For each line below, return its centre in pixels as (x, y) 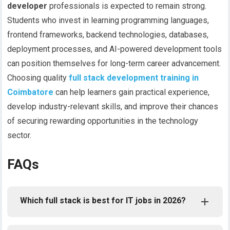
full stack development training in (134, 78)
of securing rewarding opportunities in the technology (103, 121)
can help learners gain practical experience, (133, 92)
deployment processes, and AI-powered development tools (115, 49)
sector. (20, 136)
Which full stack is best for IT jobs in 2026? (103, 201)
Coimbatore (32, 92)
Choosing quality (37, 78)
